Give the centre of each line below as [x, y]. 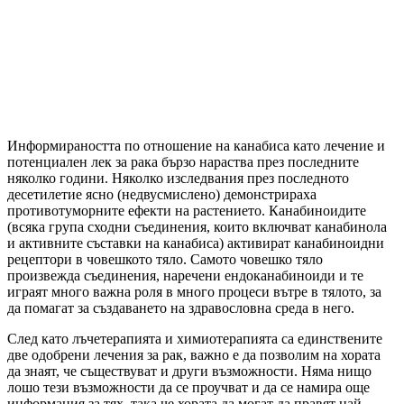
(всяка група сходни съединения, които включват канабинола [197, 226]
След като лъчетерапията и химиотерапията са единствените [195, 338]
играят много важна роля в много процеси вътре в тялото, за [194, 291]
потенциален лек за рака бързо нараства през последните [183, 161]
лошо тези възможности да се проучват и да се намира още [188, 387]
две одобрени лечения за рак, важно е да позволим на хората [194, 354]
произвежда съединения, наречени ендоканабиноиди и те [185, 275]
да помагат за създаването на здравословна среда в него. [181, 308]
